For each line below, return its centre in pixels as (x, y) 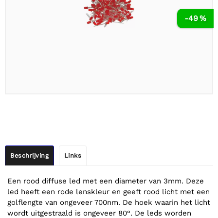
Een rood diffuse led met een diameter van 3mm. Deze (106, 181)
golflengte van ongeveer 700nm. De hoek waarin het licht (109, 203)
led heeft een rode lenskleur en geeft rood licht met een (109, 192)
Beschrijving (29, 156)
